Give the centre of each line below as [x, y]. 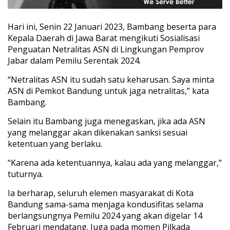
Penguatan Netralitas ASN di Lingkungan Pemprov [106, 50]
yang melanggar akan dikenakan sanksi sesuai [98, 133]
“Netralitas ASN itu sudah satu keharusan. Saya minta [111, 80]
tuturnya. [25, 174]
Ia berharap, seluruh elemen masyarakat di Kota [101, 193]
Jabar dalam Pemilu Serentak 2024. [74, 61]
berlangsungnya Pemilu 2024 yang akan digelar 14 [105, 216]
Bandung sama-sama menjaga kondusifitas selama [106, 205]
